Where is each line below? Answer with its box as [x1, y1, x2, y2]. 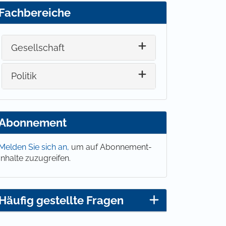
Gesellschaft [11, 42, 65, 53]
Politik [11, 71, 37, 82]
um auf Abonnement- [71, 142, 152, 152]
